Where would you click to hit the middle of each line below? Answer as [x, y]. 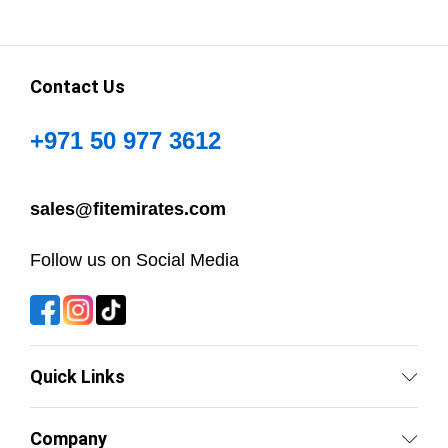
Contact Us [77, 86]
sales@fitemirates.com [128, 209]
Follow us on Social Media [134, 260]
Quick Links [77, 377]
